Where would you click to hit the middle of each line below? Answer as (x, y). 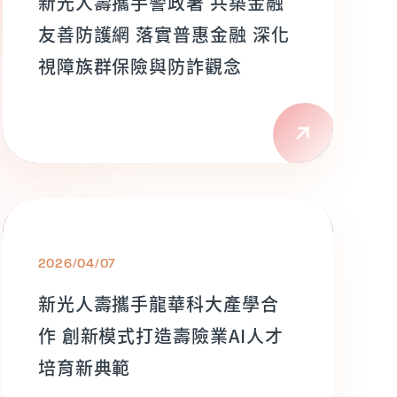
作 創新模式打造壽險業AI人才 (161, 335)
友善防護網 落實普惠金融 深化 (164, 34)
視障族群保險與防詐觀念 (140, 66)
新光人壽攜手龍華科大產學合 (159, 304)
